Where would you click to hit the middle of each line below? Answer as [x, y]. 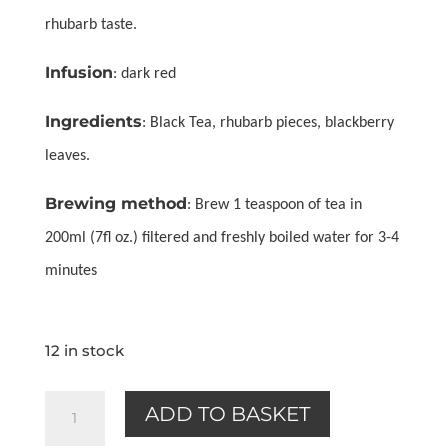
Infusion [78, 72]
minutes [70, 270]
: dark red [144, 73]
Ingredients [93, 121]
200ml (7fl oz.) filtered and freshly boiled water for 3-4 [221, 237]
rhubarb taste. [90, 24]
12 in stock [84, 350]
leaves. [67, 155]
